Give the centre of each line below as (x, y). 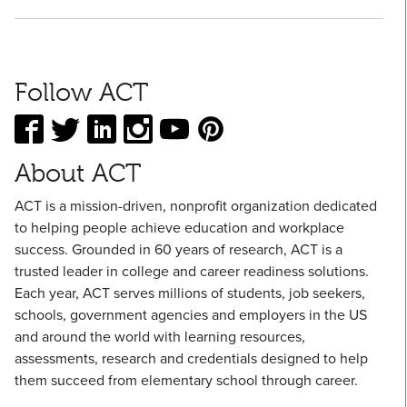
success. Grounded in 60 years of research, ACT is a (179, 249)
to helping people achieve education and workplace (179, 228)
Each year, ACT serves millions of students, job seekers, (190, 293)
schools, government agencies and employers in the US (191, 315)
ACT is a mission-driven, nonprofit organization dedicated (196, 206)
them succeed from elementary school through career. (186, 380)
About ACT (78, 173)
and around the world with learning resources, (160, 337)
